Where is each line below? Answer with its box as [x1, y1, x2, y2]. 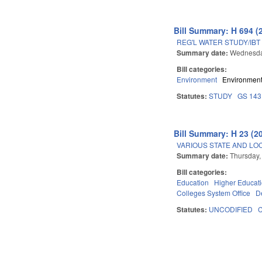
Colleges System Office [177, 187, 251, 198]
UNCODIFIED [209, 204, 253, 214]
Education [177, 177, 209, 187]
